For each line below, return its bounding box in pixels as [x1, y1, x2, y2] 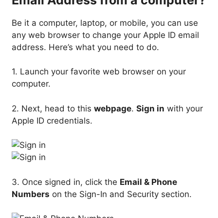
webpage [94, 103, 131, 113]
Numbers [12, 189, 50, 199]
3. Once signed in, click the [12, 177, 120, 187]
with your [164, 103, 203, 113]
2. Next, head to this [12, 103, 94, 113]
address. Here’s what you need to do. [12, 42, 159, 52]
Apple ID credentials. [12, 115, 92, 126]
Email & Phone [120, 177, 177, 187]
